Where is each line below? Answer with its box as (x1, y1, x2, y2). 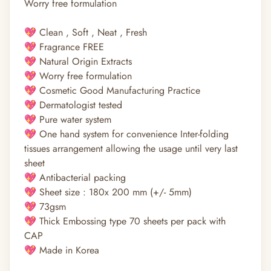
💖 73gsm (24, 200, 66, 214)
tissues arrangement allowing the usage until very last (24, 142, 238, 156)
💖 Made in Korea (24, 243, 99, 258)
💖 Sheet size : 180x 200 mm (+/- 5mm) (24, 185, 192, 200)
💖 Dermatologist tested (24, 98, 122, 113)
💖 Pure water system (24, 113, 111, 127)
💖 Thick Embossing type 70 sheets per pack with (24, 214, 226, 229)
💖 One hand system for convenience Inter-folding (24, 127, 229, 142)
